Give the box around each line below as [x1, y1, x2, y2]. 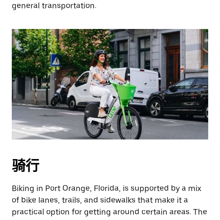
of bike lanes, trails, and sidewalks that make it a [12, 195, 188, 205]
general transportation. [12, 1, 96, 10]
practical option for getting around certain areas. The [12, 207, 207, 217]
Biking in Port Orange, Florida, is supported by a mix [12, 184, 201, 193]
